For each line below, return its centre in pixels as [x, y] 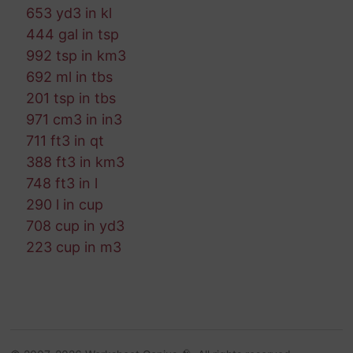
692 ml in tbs [69, 77]
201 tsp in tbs [71, 98]
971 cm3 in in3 [74, 120]
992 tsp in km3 [76, 56]
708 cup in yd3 [75, 226]
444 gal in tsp [72, 35]
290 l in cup [64, 205]
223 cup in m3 [73, 247]
